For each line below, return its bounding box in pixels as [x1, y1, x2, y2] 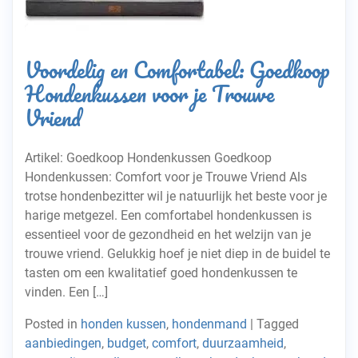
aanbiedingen [25, 336, 101, 351]
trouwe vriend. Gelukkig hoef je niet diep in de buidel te [25, 246, 330, 261]
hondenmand [172, 316, 247, 332]
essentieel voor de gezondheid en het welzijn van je [25, 227, 311, 242]
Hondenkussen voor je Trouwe [25, 76, 274, 111]
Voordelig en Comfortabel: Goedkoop [25, 52, 329, 87]
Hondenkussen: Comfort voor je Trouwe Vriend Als [25, 169, 307, 185]
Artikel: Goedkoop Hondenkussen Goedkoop [25, 150, 272, 165]
